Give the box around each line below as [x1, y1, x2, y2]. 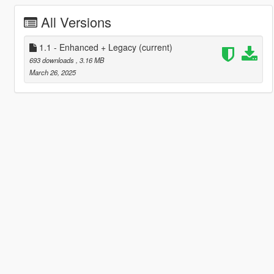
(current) [138, 40, 172, 53]
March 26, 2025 [29, 67, 76, 77]
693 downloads [29, 54, 76, 65]
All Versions [40, 12, 111, 31]
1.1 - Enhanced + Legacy [36, 40, 139, 53]
